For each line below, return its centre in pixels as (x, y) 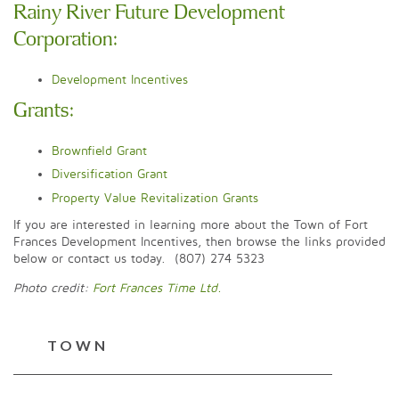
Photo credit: (53, 288)
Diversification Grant (110, 175)
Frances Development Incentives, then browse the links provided (199, 241)
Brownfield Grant (99, 151)
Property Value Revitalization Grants (155, 198)
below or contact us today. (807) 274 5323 (141, 258)
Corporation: (66, 39)
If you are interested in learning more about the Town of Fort (191, 224)
